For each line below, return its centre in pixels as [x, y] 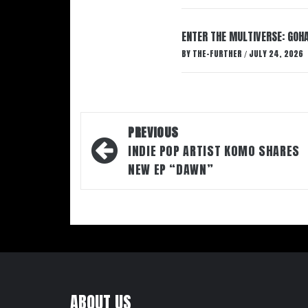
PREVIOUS [154, 132]
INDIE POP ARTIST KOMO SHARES [214, 151]
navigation [131, 153]
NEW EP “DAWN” [171, 169]
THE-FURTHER [218, 54]
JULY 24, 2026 [276, 54]
